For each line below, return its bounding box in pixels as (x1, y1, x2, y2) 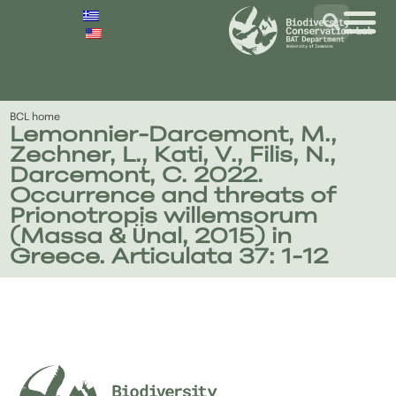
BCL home (10, 111, 61, 123)
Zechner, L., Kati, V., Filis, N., (10, 145, 337, 167)
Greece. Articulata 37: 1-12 (10, 247, 329, 269)
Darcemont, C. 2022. (10, 165, 264, 187)
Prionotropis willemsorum (10, 206, 318, 228)
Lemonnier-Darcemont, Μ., (10, 125, 338, 147)
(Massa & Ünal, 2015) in (10, 226, 293, 248)
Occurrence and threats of (10, 186, 337, 208)
